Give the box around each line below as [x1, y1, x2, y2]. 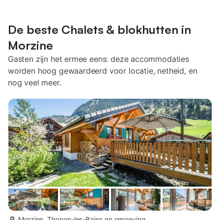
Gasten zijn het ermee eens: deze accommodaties [8, 54, 189, 64]
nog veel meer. [8, 78, 61, 87]
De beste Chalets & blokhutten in [8, 22, 191, 37]
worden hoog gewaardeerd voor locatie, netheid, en [8, 66, 197, 76]
